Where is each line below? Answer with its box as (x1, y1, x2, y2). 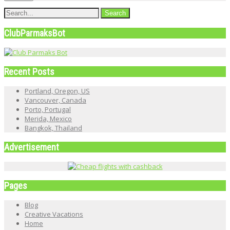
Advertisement (4, 141, 59, 152)
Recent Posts (4, 66, 54, 77)
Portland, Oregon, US (25, 86, 90, 95)
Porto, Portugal (25, 104, 71, 114)
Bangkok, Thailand (25, 123, 82, 132)
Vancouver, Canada (25, 95, 86, 105)
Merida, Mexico (25, 113, 72, 123)
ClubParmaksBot (4, 27, 65, 39)
